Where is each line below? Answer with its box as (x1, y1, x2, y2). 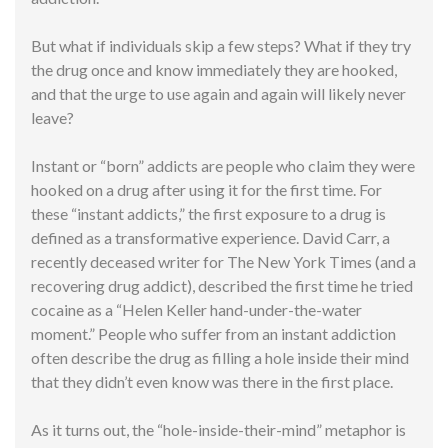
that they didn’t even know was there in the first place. (31, 371, 393, 391)
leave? (31, 107, 74, 127)
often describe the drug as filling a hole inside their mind (31, 347, 409, 367)
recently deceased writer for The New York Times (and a (31, 251, 416, 271)
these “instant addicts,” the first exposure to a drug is (31, 203, 386, 223)
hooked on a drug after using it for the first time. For (31, 179, 382, 199)
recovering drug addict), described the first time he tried (31, 275, 413, 295)
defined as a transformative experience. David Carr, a (31, 227, 390, 247)
